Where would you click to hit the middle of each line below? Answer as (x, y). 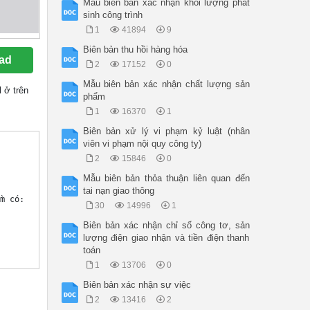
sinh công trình (112, 15)
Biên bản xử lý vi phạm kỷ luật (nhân (166, 131)
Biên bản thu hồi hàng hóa (135, 50)
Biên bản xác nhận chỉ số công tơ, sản (166, 226)
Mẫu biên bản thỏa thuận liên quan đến (166, 179)
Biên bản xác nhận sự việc (137, 285)
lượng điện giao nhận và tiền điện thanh (166, 238)
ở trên (15, 91)
